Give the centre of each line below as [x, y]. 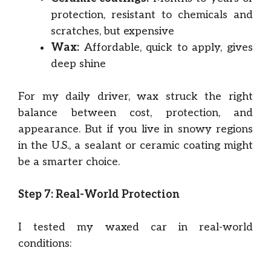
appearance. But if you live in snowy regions [135, 129]
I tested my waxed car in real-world [135, 227]
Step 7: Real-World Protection [99, 194]
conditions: [45, 243]
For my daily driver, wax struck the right [135, 96]
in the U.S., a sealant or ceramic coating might [135, 145]
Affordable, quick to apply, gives [166, 47]
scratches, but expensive [113, 31]
